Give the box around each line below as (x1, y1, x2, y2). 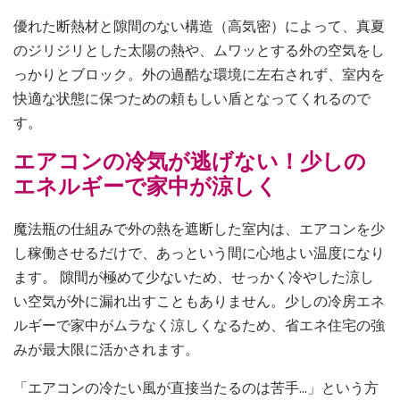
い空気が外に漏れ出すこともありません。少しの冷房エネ (13, 291, 385, 312)
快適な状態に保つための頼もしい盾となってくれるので (13, 88, 371, 109)
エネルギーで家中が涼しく (13, 171, 278, 201)
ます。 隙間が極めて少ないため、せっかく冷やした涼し (13, 267, 374, 287)
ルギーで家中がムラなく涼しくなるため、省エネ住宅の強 (13, 315, 385, 336)
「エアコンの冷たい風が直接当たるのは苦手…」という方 (13, 378, 379, 398)
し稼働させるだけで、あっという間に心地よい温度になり (13, 243, 385, 263)
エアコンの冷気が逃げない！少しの (13, 146, 366, 176)
